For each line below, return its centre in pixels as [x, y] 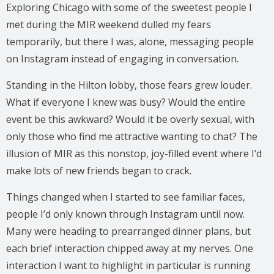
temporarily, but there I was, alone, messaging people [130, 41]
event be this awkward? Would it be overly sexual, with [130, 119]
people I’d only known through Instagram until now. [125, 214]
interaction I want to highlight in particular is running [128, 265]
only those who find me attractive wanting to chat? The [132, 136]
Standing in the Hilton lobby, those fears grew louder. [129, 85]
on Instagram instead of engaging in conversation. [122, 58]
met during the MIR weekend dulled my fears [109, 24]
